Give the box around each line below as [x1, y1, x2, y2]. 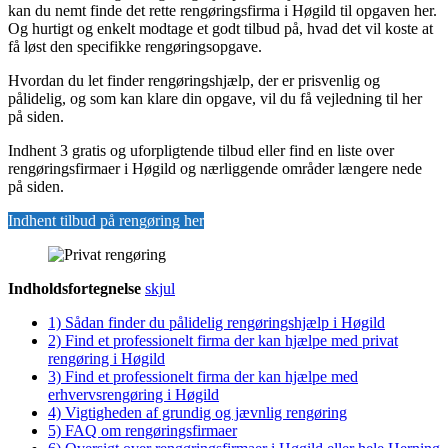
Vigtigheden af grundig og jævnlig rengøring [65, 403, 347, 421]
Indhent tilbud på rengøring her [8, 211, 204, 229]
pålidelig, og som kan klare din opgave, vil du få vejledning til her [8, 89, 422, 107]
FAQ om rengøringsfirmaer [65, 421, 237, 439]
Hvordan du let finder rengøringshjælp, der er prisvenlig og [8, 71, 380, 89]
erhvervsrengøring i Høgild [48, 385, 219, 403]
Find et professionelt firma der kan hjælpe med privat [65, 331, 398, 349]
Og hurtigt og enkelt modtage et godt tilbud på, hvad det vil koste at [8, 19, 433, 37]
